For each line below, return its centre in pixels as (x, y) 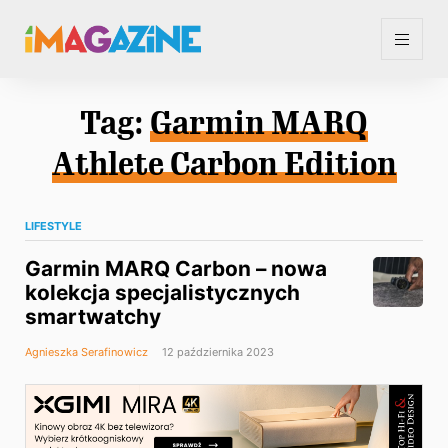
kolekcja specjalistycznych (162, 293)
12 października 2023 (216, 352)
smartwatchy (93, 317)
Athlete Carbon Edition (224, 164)
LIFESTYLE (53, 226)
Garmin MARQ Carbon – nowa (176, 269)
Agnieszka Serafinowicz (86, 352)
